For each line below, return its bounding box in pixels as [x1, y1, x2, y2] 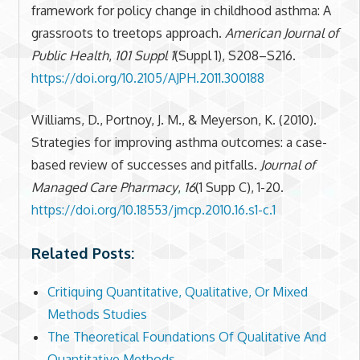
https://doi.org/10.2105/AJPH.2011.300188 [31, 69, 264, 86]
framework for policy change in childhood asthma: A [31, 2, 331, 18]
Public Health [31, 47, 108, 63]
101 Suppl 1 [114, 47, 174, 63]
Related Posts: [31, 243, 134, 262]
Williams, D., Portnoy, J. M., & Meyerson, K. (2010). [31, 111, 317, 128]
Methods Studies [47, 306, 147, 323]
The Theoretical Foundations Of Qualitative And [47, 329, 326, 346]
